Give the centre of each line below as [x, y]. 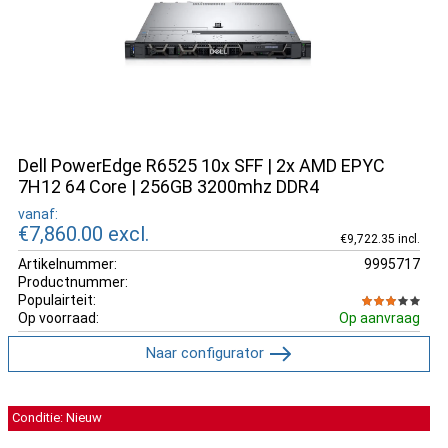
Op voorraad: [58, 317]
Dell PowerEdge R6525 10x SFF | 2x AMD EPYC [201, 165]
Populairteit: [57, 299]
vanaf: [38, 213]
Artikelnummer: [67, 263]
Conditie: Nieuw [57, 417]
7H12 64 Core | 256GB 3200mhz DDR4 [168, 186]
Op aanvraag [379, 317]
